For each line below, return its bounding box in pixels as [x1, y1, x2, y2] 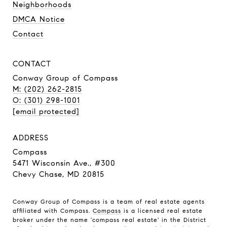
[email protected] [13, 106, 80, 116]
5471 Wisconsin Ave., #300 [13, 158, 116, 168]
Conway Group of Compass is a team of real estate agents [13, 197, 205, 205]
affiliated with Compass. [13, 206, 93, 214]
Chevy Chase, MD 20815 [13, 169, 104, 179]
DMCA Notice [13, 14, 65, 24]
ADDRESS [13, 133, 49, 142]
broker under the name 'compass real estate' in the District [13, 215, 206, 223]
